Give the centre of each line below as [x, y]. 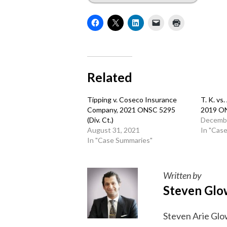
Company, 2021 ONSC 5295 [131, 110]
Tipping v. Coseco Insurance [132, 100]
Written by [182, 175]
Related [110, 77]
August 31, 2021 [113, 130]
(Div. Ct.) [100, 120]
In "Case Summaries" [120, 140]
